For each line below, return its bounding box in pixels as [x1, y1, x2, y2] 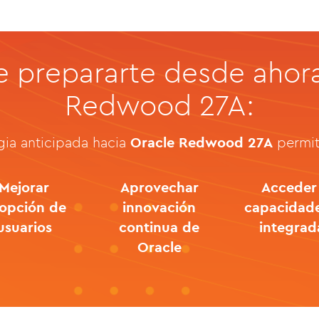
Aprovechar [120, 178, 199, 196]
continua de [119, 218, 200, 236]
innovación [122, 198, 197, 216]
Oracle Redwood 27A [130, 133, 273, 151]
